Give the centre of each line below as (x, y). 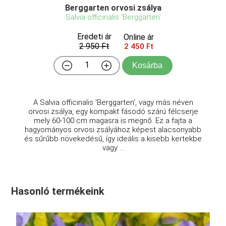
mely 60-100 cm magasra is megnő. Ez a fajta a (113, 121)
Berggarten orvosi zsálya (113, 8)
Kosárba (147, 66)
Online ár (139, 37)
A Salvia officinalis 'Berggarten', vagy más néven (113, 103)
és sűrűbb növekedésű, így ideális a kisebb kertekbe (113, 139)
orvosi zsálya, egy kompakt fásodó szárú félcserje (113, 112)
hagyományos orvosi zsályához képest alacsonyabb (113, 130)
